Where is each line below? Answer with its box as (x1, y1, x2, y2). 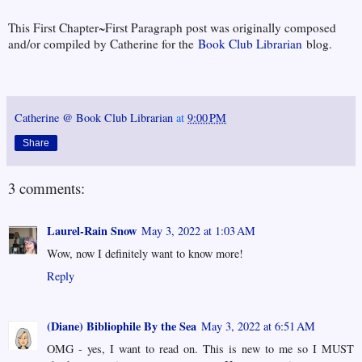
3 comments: (8, 178, 85, 199)
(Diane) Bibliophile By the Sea (47, 317, 196, 335)
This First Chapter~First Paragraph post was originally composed (8, 19, 336, 36)
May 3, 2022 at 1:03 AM (141, 222, 255, 238)
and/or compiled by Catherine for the (8, 35, 198, 52)
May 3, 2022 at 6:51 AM (201, 318, 315, 334)
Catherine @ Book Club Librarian (15, 110, 173, 126)
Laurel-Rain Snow (47, 221, 137, 239)
